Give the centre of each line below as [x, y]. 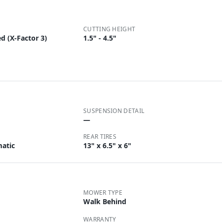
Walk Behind [105, 201]
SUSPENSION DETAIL [114, 111]
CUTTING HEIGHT [110, 29]
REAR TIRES [100, 137]
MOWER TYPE [103, 193]
